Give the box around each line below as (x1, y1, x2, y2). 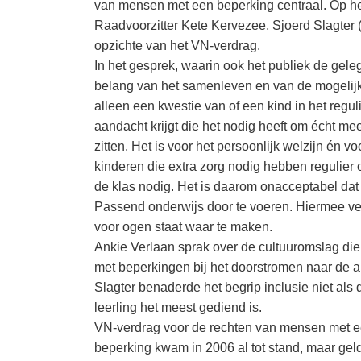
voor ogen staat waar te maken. (94, 220, 272, 234)
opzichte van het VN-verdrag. (94, 39, 260, 52)
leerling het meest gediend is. (94, 301, 262, 314)
